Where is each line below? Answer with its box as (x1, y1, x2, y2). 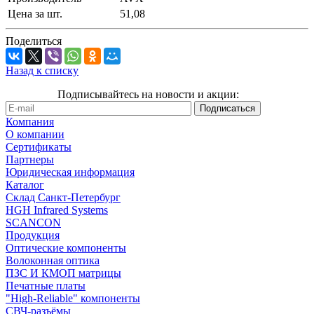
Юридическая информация (6, 166, 135, 179)
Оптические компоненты (6, 242, 126, 254)
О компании (6, 128, 64, 141)
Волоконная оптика (6, 254, 100, 267)
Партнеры (6, 153, 54, 166)
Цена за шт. (8, 8, 62, 20)
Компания (6, 116, 54, 128)
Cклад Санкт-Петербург (6, 191, 121, 204)
